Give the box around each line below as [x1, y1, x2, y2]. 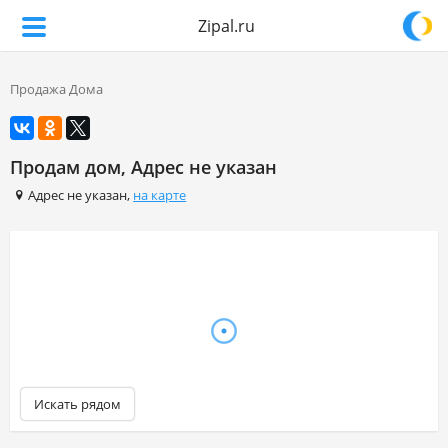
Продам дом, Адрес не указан [10, 155, 277, 179]
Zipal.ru [198, 15, 255, 37]
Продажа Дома [10, 80, 103, 98]
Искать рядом [34, 395, 121, 413]
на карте [133, 186, 187, 204]
